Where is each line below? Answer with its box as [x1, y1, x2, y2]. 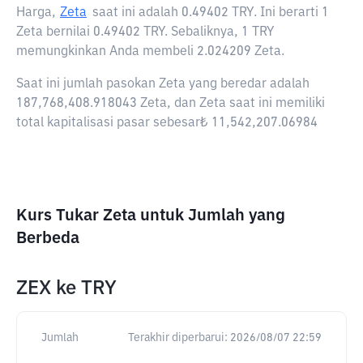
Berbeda [16, 230, 79, 246]
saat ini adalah [92, 6, 181, 19]
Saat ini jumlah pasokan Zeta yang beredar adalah [16, 78, 310, 91]
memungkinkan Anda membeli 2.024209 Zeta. [16, 45, 284, 58]
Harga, [16, 6, 56, 19]
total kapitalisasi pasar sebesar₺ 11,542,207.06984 [16, 117, 318, 130]
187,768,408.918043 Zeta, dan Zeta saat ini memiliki [16, 97, 325, 110]
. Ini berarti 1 [254, 6, 329, 19]
